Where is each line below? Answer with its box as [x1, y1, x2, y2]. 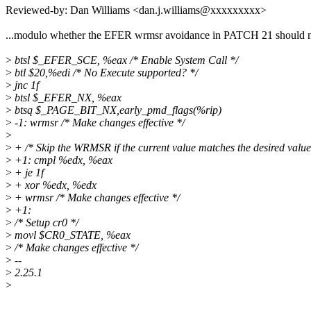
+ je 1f [12, 167, 44, 179]
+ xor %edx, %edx [12, 179, 96, 192]
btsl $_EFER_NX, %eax [12, 92, 121, 104]
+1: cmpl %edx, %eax [12, 154, 112, 167]
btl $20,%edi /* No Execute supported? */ [12, 67, 198, 79]
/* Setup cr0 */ [12, 217, 78, 229]
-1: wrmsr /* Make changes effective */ [12, 117, 185, 129]
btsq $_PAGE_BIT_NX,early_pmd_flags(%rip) [12, 104, 221, 117]
